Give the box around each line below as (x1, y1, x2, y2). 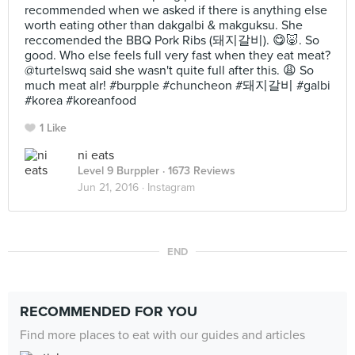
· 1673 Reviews (159, 164, 235, 177)
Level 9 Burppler (78, 164, 159, 177)
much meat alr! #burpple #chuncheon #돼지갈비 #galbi (25, 78, 330, 94)
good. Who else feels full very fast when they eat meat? (25, 48, 330, 63)
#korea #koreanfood (25, 93, 136, 109)
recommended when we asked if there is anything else (25, 2, 327, 18)
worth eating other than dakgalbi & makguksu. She (25, 17, 303, 33)
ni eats (78, 147, 114, 163)
